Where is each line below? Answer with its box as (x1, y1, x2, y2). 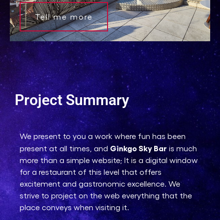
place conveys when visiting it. (20, 202, 129, 212)
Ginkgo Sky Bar (110, 143, 167, 153)
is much (167, 143, 197, 153)
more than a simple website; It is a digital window (20, 155, 198, 165)
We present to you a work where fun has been (20, 131, 186, 141)
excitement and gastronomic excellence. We (20, 179, 180, 189)
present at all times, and (20, 143, 110, 153)
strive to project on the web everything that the (20, 191, 192, 200)
